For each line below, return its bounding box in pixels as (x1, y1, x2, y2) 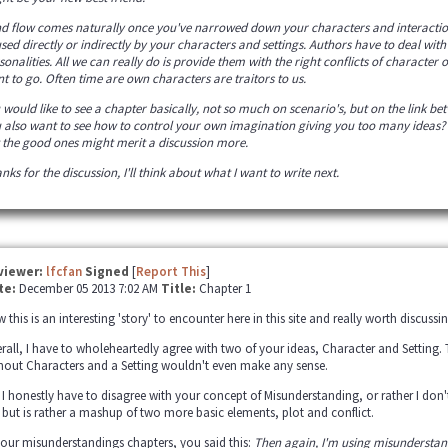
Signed (84, 263, 129, 280)
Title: (160, 280, 199, 297)
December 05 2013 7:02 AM (18, 280, 161, 297)
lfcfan (45, 263, 82, 280)
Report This (135, 263, 206, 280)
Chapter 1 (198, 280, 251, 297)
